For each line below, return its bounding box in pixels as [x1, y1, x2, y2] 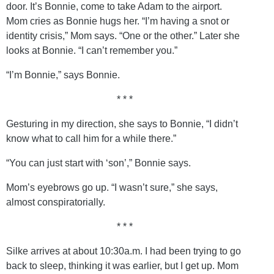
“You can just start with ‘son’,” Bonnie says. [6, 157, 191, 168]
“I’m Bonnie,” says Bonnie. [6, 69, 120, 80]
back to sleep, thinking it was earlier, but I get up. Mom [6, 260, 239, 271]
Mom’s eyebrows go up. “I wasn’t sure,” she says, [6, 182, 218, 193]
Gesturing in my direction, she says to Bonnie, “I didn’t [6, 118, 238, 129]
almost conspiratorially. [6, 196, 105, 207]
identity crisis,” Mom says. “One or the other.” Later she [6, 30, 240, 41]
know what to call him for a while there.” [6, 133, 176, 144]
